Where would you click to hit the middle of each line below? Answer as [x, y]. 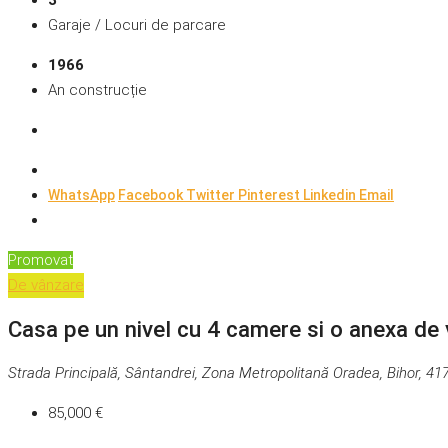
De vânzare [46, 285]
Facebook [152, 195]
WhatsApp [81, 195]
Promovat [40, 260]
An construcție [97, 90]
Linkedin [331, 195]
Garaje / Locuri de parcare [137, 25]
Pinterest [270, 195]
